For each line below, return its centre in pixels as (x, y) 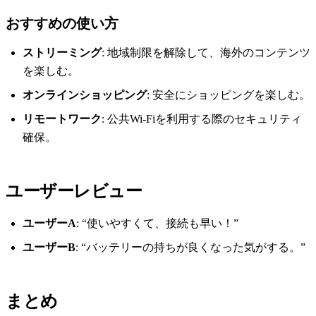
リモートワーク (62, 119)
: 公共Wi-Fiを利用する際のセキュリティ (202, 119)
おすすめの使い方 (62, 24)
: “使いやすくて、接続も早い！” (157, 224)
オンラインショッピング (85, 95)
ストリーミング (62, 53)
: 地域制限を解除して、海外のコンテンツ (206, 53)
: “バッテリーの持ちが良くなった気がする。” (190, 248)
